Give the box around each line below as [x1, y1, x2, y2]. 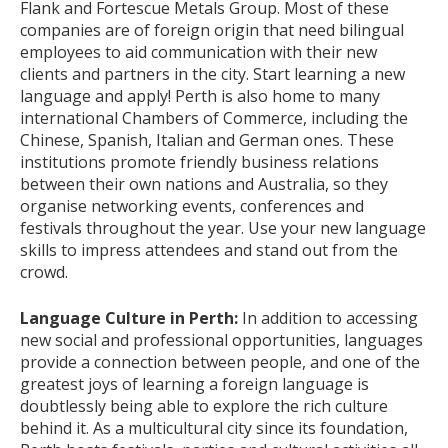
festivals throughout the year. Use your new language [20, 217, 426, 239]
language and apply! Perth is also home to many [20, 85, 380, 107]
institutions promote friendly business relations [20, 151, 379, 173]
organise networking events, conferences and [20, 195, 364, 217]
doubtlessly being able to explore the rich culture [20, 395, 388, 417]
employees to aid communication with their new [20, 41, 377, 63]
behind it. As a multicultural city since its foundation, [20, 417, 408, 439]
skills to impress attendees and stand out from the [20, 239, 398, 261]
